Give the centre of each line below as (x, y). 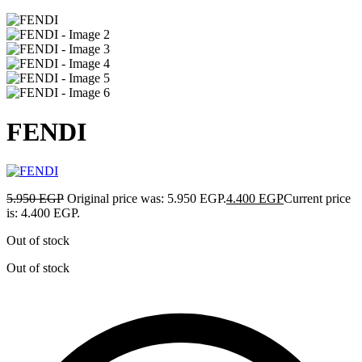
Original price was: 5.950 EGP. (147, 199)
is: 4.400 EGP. (43, 213)
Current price (317, 199)
